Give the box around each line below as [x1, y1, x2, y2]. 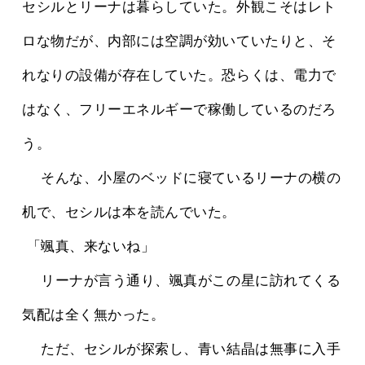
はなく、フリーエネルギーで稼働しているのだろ [22, 102, 336, 118]
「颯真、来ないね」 [26, 239, 156, 255]
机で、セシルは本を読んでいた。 [22, 204, 236, 221]
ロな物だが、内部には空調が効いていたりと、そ [22, 33, 336, 50]
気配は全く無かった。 [22, 307, 165, 323]
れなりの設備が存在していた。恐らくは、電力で [22, 68, 336, 84]
